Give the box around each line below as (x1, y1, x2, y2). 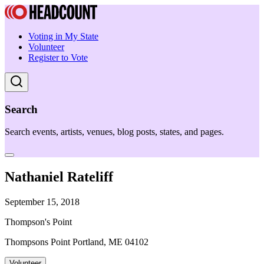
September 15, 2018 (5, 197, 80, 207)
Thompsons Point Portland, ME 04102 (5, 237, 148, 247)
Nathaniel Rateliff (5, 169, 113, 185)
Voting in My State (28, 31, 98, 41)
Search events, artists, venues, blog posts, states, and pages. (5, 127, 224, 137)
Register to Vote (28, 52, 88, 62)
